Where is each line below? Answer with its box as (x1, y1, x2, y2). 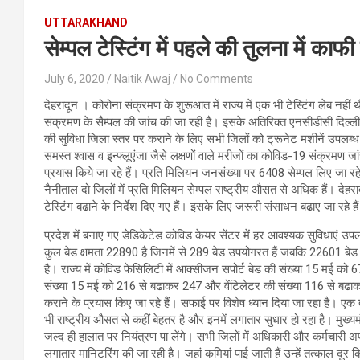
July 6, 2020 (44, 72, 104, 85)
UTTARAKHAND (44, 15, 128, 29)
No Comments (180, 72, 253, 85)
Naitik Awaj (114, 72, 170, 85)
